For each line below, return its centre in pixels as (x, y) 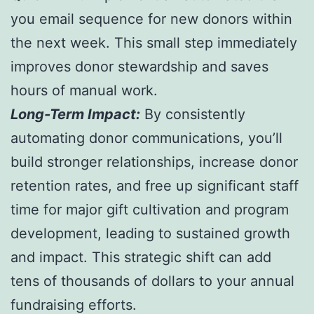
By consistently (193, 115)
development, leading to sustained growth (150, 234)
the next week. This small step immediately (154, 43)
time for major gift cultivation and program (150, 210)
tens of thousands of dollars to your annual (152, 281)
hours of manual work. (84, 91)
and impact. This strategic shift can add (141, 258)
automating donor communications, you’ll (146, 138)
